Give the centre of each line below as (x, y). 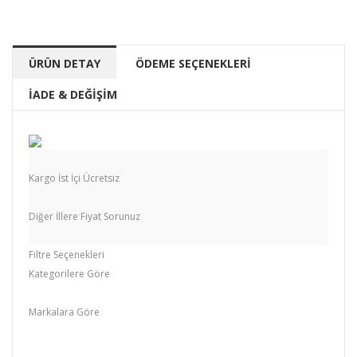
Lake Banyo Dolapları (73, 293)
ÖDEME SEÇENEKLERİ (193, 63)
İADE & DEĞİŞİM (73, 94)
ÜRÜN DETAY (65, 63)
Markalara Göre (64, 312)
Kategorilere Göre (69, 273)
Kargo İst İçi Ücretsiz (74, 178)
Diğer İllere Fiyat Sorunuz (84, 216)
